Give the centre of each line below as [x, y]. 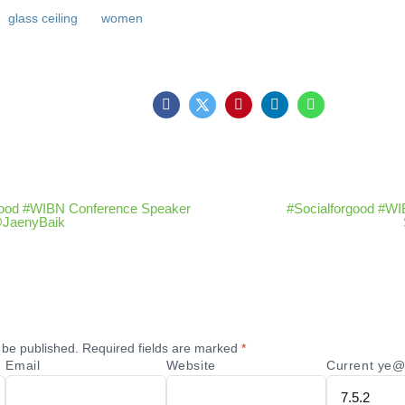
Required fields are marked [162, 348]
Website [191, 366]
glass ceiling [42, 19]
